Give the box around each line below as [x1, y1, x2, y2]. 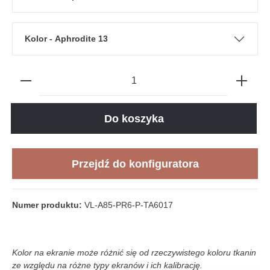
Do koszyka [104, 112, 164, 125]
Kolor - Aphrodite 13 [49, 34, 108, 43]
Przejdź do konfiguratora [71, 157, 199, 171]
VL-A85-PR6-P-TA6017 [84, 200, 173, 210]
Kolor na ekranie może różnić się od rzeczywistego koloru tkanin [12, 248, 256, 258]
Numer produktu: [12, 200, 84, 210]
